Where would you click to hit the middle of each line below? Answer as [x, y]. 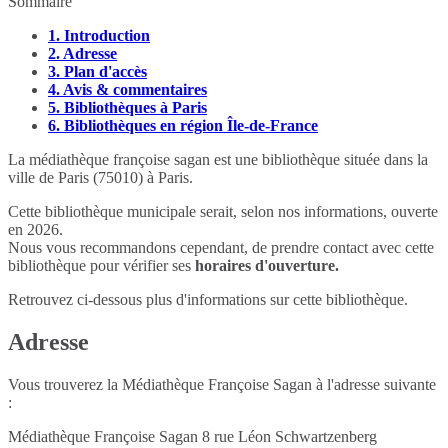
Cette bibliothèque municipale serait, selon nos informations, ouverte [223, 211]
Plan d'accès [105, 71]
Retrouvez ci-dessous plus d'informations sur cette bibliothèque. [208, 299]
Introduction [107, 35]
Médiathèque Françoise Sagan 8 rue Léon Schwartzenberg [192, 436]
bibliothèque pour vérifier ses [101, 265]
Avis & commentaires [135, 89]
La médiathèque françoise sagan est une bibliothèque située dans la [218, 159]
